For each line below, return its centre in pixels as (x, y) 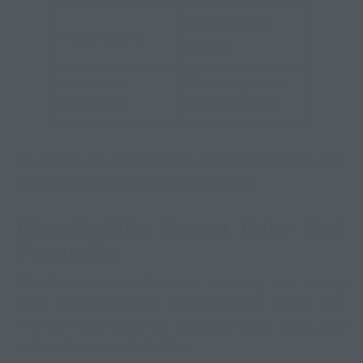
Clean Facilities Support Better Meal (181, 228)
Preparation (69, 251)
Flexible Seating (101, 37)
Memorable (91, 83)
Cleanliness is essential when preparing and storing (181, 283)
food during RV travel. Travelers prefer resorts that (181, 304)
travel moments (234, 106)
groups (209, 48)
